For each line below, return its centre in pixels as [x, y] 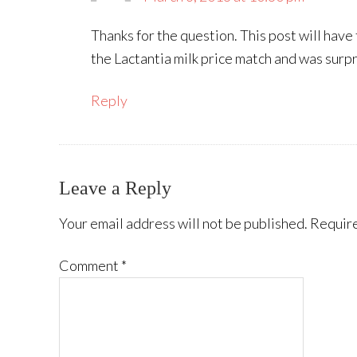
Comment [90, 265]
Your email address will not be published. [183, 223]
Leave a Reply [115, 188]
